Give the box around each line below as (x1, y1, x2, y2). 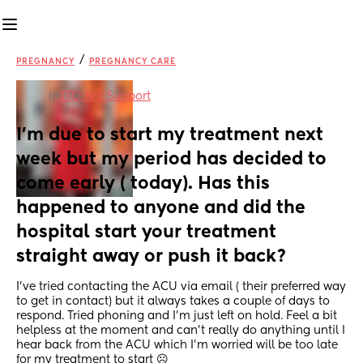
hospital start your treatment (16, 224, 276, 242)
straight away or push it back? (16, 248, 287, 267)
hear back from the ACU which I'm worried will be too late (16, 340, 338, 352)
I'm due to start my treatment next (16, 126, 323, 145)
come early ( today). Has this (16, 175, 270, 194)
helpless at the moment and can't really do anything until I (16, 325, 345, 337)
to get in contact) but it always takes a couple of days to (16, 296, 330, 308)
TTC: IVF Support (59, 91, 151, 102)
